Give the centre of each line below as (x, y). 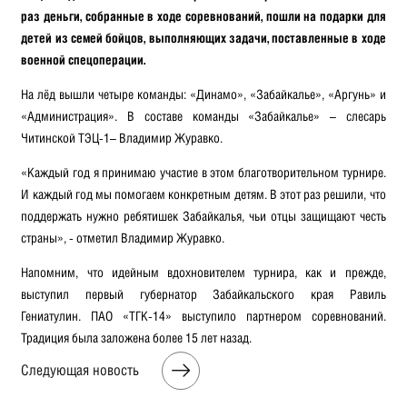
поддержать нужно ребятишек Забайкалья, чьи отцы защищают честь (203, 216)
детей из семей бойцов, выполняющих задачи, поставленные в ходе (203, 37)
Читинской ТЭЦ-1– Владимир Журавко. (122, 137)
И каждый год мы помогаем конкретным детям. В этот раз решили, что (203, 194)
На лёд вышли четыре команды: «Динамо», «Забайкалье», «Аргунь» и (203, 94)
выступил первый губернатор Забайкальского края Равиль (203, 294)
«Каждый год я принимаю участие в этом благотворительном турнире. (203, 173)
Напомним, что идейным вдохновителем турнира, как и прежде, (203, 273)
